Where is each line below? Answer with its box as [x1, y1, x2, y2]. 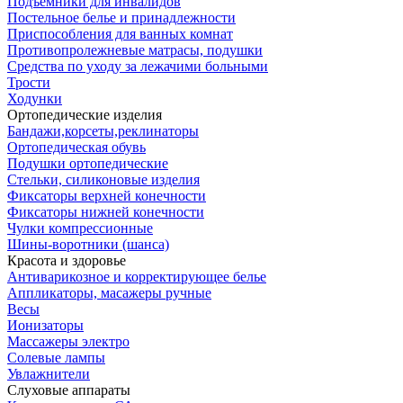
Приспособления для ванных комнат [7, 25, 233, 41]
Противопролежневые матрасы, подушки [7, 41, 263, 58]
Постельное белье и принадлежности [7, 9, 236, 25]
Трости [7, 74, 50, 90]
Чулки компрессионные [7, 219, 153, 236]
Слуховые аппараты [7, 381, 130, 398]
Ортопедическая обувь [7, 139, 146, 155]
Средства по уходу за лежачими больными [7, 58, 268, 74]
